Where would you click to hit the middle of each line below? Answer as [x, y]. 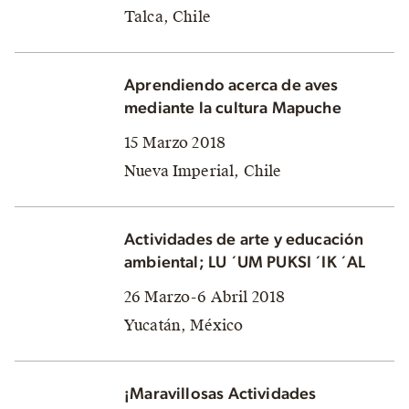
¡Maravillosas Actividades [220, 394]
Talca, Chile [168, 16]
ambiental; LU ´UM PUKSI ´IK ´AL [245, 262]
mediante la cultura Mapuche [233, 108]
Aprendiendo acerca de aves [231, 85]
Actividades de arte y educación [244, 240]
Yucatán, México [184, 325]
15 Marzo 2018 [175, 142]
